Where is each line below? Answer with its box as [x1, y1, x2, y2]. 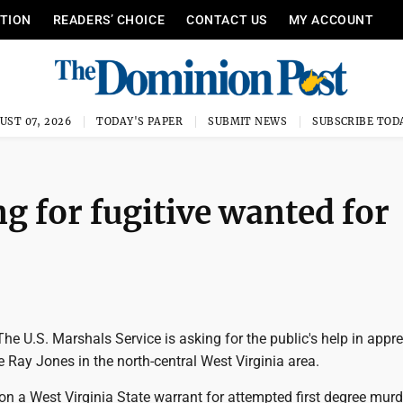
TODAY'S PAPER [96, 115, 184, 128]
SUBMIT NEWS [208, 115, 288, 128]
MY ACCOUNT [288, 13, 374, 27]
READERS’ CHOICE [52, 13, 166, 27]
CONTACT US [186, 13, 267, 27]
